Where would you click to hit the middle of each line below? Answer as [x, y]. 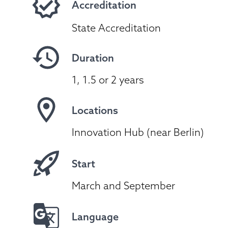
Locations [95, 110]
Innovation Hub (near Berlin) [138, 132]
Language [95, 217]
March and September [123, 186]
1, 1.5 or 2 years [108, 80]
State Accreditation [116, 28]
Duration [93, 58]
